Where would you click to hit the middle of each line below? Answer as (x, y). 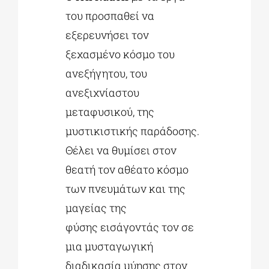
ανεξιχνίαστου (103, 92)
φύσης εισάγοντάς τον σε (130, 227)
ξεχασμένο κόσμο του (120, 54)
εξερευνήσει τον (107, 35)
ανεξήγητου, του (107, 73)
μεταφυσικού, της (110, 111)
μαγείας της (96, 207)
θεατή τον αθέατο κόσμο (127, 169)
